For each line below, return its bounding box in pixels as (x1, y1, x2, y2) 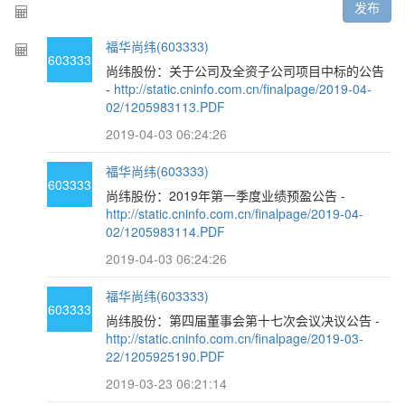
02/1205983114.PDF (106, 222, 226, 240)
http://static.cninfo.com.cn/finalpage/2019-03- (106, 329, 364, 347)
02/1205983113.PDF (106, 98, 226, 116)
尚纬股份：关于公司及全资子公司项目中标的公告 (106, 61, 385, 80)
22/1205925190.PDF (106, 347, 226, 365)
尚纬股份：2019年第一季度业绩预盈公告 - (106, 186, 346, 204)
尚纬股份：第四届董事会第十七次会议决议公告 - (106, 311, 381, 329)
